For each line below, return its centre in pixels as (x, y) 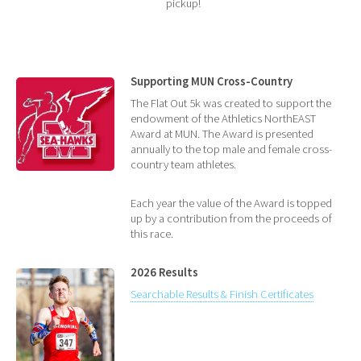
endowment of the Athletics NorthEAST (224, 118)
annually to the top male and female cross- (232, 149)
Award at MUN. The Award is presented (222, 133)
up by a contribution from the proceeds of (232, 218)
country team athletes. (184, 164)
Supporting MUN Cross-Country (212, 82)
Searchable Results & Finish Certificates (222, 294)
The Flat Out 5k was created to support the (231, 103)
